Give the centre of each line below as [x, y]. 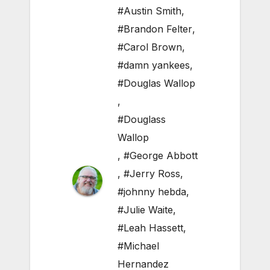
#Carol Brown [150, 47]
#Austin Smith [149, 11]
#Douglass [142, 120]
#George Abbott [161, 156]
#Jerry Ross [152, 174]
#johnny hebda [152, 192]
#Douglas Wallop [156, 83]
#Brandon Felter [155, 29]
